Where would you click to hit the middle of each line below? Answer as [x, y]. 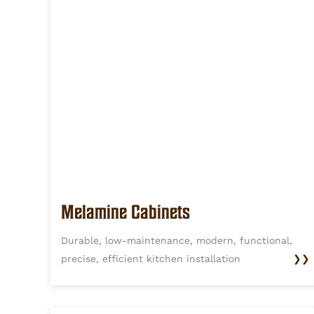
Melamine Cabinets [125, 212]
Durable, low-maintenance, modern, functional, [177, 241]
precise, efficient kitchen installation [151, 259]
